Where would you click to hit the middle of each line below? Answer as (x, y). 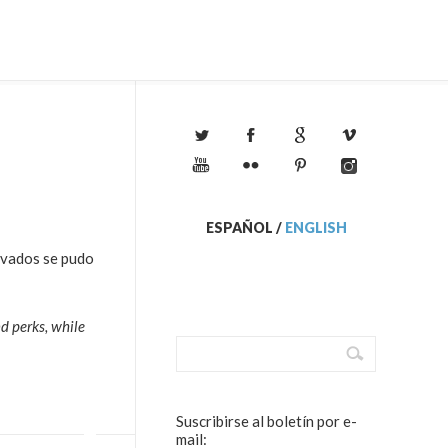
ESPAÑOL (239, 227)
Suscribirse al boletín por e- (266, 421)
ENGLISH (315, 227)
